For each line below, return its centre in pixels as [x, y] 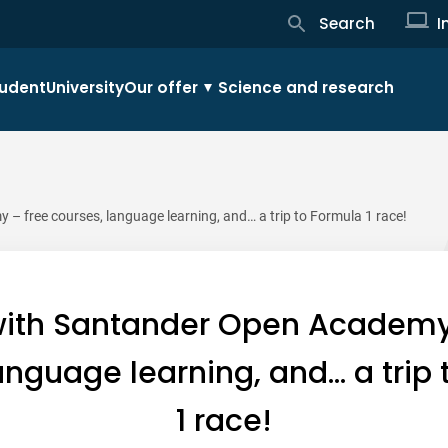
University [85, 87]
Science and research [306, 87]
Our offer [161, 87]
